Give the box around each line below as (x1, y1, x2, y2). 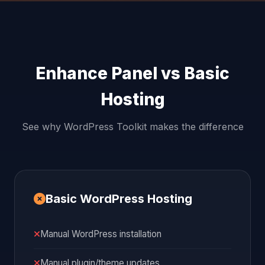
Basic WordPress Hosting (46, 191, 192, 206)
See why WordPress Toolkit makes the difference (21, 120, 244, 132)
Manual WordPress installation (40, 228, 161, 240)
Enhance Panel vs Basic (35, 63, 230, 83)
